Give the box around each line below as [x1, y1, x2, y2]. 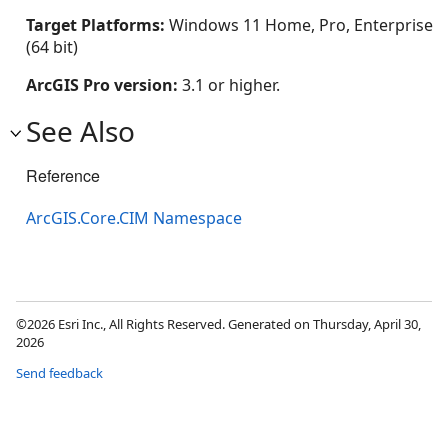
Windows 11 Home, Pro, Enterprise [169, 14, 433, 36]
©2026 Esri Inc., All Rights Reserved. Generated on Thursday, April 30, [16, 315, 421, 334]
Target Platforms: [26, 14, 169, 36]
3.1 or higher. [182, 74, 280, 96]
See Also [26, 112, 135, 150]
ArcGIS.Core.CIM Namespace [26, 207, 242, 230]
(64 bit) [26, 36, 78, 58]
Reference [26, 164, 100, 187]
